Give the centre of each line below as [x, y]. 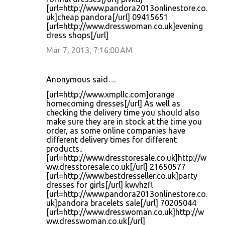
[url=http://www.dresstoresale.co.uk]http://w [126, 158]
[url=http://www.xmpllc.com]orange [110, 94]
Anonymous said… [81, 79]
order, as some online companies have [116, 131]
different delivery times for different [111, 140]
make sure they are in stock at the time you [124, 122]
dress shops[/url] [77, 35]
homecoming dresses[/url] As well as [113, 103]
